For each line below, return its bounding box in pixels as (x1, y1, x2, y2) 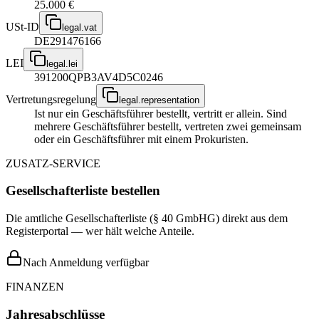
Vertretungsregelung (6, 93, 96, 105)
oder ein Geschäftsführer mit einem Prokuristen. (34, 132, 249, 145)
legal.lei (46, 58, 78, 69)
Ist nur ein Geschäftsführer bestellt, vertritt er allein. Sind (34, 107, 287, 120)
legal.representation (119, 94, 199, 105)
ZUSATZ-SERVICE (6, 157, 100, 169)
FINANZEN (6, 281, 64, 293)
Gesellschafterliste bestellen (6, 183, 160, 199)
